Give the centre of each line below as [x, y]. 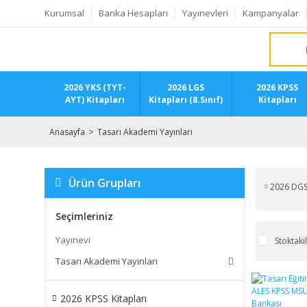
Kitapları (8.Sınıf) [186, 100]
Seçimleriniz [84, 216]
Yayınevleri [205, 13]
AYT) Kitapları [95, 100]
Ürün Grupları [105, 183]
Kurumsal [64, 13]
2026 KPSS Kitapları [103, 298]
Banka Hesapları [133, 13]
